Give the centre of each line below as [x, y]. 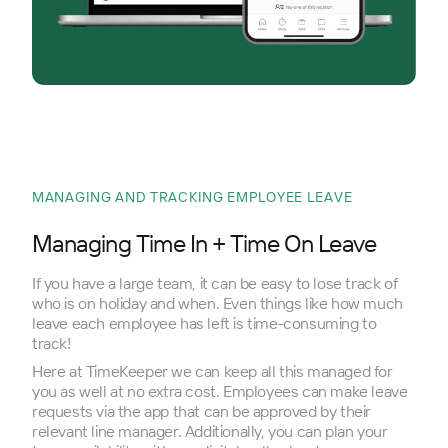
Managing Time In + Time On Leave [204, 243]
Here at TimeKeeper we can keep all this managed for [212, 371]
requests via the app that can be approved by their [202, 411]
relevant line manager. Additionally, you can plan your [210, 431]
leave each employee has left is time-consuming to [204, 323]
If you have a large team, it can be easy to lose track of [215, 283]
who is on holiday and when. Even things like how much [217, 303]
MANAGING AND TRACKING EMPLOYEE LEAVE [192, 197]
